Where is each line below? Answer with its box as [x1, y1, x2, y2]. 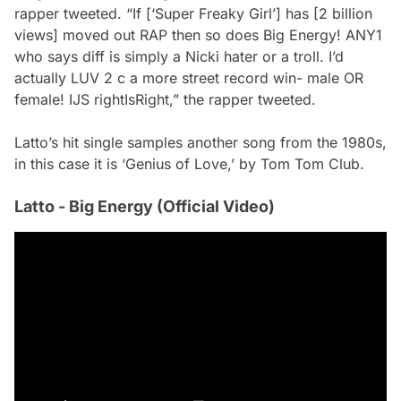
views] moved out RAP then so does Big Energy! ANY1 [14, 26, 382, 44]
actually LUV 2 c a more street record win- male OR [14, 69, 363, 87]
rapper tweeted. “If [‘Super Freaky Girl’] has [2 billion [14, 4, 372, 22]
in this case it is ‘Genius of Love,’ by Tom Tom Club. [14, 155, 364, 173]
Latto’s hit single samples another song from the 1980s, [14, 133, 387, 151]
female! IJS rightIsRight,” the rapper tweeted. [14, 90, 316, 108]
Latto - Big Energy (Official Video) [14, 197, 275, 216]
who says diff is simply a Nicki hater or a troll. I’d [14, 47, 344, 65]
